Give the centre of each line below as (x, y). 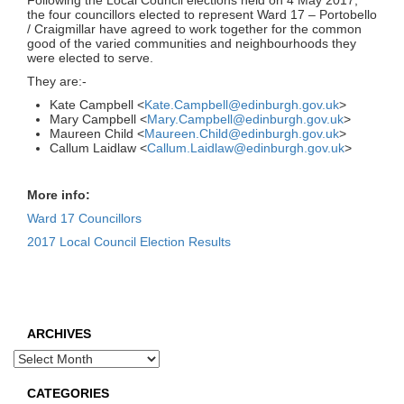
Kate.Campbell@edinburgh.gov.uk (242, 105)
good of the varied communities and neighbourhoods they (192, 44)
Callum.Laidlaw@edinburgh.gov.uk (246, 148)
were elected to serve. (90, 58)
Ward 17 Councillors (86, 219)
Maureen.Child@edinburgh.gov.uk (242, 134)
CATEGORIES (68, 394)
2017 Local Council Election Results (129, 242)
